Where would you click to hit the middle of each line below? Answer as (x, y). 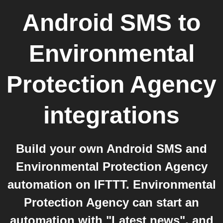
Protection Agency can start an (111, 202)
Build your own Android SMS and (111, 149)
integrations (111, 115)
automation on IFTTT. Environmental (111, 184)
